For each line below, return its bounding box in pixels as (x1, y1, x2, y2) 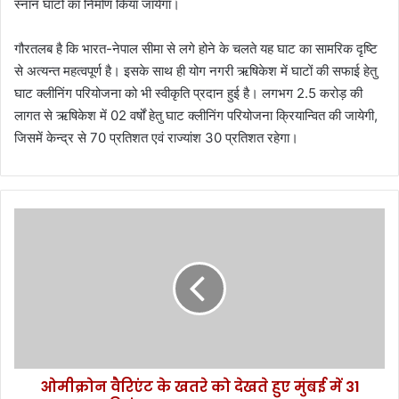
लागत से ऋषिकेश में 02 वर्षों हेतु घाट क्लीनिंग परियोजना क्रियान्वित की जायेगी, (14, 106, 378, 124)
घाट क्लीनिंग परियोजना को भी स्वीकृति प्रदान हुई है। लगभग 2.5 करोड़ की (14, 84, 362, 102)
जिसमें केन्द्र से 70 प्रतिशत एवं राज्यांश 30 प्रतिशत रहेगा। (14, 128, 298, 146)
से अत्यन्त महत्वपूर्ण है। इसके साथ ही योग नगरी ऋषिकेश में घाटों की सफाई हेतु (14, 61, 377, 79)
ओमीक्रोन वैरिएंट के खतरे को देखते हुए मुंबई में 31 (39, 376, 360, 397)
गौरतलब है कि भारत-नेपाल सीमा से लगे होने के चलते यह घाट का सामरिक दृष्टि (14, 39, 378, 57)
